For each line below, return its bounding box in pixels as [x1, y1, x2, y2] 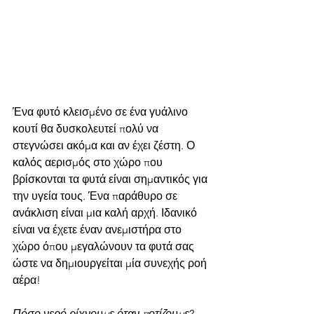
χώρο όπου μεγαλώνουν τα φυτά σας [13, 240, 197, 254]
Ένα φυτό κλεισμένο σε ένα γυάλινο [13, 105, 191, 119]
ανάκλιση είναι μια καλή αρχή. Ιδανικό [13, 206, 200, 220]
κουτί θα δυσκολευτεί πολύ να [13, 122, 161, 136]
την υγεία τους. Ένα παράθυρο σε [13, 189, 180, 203]
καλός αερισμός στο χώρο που [13, 156, 165, 170]
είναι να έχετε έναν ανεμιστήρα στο [13, 223, 184, 237]
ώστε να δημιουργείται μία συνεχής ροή [13, 257, 210, 271]
